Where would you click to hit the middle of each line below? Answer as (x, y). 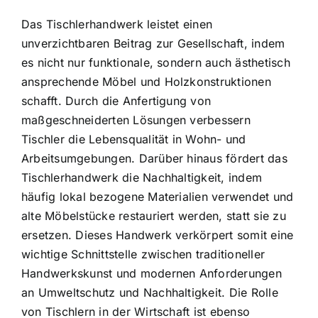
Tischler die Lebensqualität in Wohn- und (134, 139)
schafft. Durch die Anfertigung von (116, 101)
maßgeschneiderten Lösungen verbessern (136, 120)
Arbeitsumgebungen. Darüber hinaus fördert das (154, 159)
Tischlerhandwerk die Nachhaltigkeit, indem (142, 178)
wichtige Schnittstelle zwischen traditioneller (143, 254)
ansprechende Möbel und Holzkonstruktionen (146, 82)
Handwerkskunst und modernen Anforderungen (152, 274)
